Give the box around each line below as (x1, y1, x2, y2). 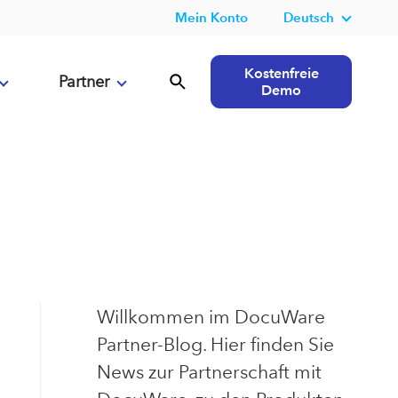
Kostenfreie (243, 65, 319, 82)
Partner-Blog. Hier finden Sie (96, 333, 334, 355)
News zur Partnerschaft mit (96, 361, 322, 383)
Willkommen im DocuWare (96, 306, 325, 328)
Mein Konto (175, 9, 248, 26)
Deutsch (283, 9, 334, 26)
